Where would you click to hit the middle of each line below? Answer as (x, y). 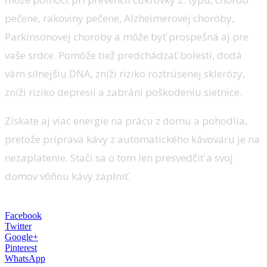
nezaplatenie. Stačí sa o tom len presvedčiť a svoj (119, 157)
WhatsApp (25, 258)
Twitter (18, 226)
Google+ (21, 237)
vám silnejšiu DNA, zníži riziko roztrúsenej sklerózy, (125, 73)
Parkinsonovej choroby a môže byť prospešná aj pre (127, 36)
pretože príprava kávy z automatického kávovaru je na (132, 139)
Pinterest (21, 247)
